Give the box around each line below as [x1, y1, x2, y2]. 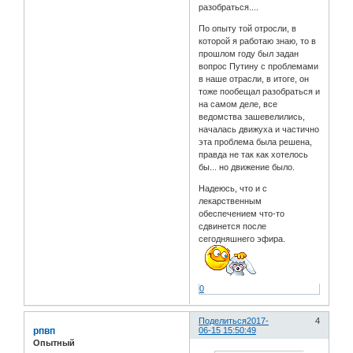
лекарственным [199, 196, 262, 206]
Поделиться [199, 316, 247, 326]
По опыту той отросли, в [199, 24, 297, 34]
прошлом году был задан [199, 49, 299, 59]
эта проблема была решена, [199, 137, 313, 147]
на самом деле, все [199, 99, 278, 110]
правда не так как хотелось [199, 150, 309, 160]
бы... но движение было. [199, 162, 295, 173]
